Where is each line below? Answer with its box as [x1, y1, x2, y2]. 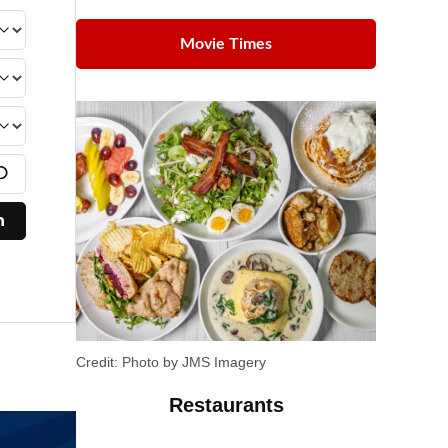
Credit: [76, 353, 118, 370]
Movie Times [180, 35, 272, 52]
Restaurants [168, 393, 284, 416]
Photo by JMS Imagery [118, 353, 266, 370]
